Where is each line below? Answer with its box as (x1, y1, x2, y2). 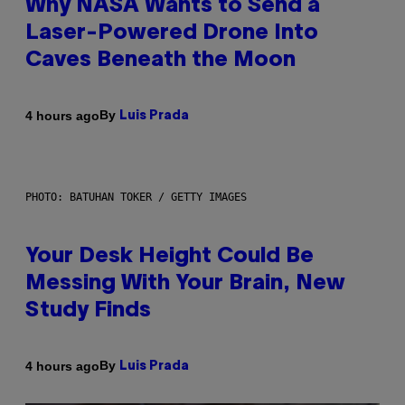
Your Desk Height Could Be (25, 247, 314, 268)
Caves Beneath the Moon (25, 51, 296, 71)
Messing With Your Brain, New (25, 274, 345, 295)
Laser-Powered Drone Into (25, 24, 318, 44)
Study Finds (25, 301, 151, 322)
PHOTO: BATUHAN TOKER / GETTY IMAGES (25, 191, 247, 204)
